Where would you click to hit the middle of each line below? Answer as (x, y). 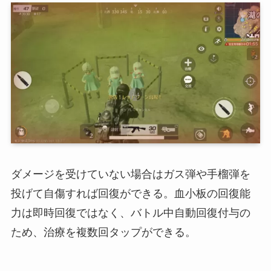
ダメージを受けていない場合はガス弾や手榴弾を (130, 175)
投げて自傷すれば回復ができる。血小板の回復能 (130, 194)
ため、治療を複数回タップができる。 (103, 233)
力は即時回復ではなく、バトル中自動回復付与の (130, 213)
